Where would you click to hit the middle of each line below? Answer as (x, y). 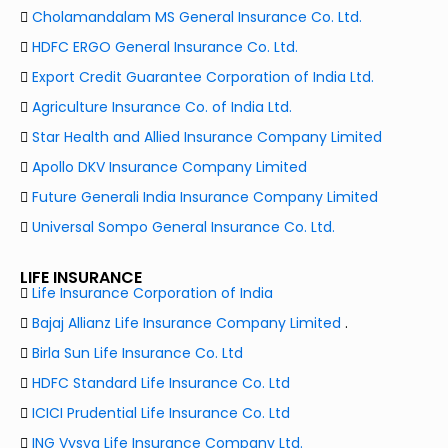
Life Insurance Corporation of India (150, 293)
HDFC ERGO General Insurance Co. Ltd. (165, 47)
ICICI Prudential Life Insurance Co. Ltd (159, 413)
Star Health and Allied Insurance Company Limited (207, 137)
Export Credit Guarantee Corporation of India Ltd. (203, 77)
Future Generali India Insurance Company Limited (205, 197)
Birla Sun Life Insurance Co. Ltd (135, 353)
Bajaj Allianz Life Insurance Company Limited (186, 323)
